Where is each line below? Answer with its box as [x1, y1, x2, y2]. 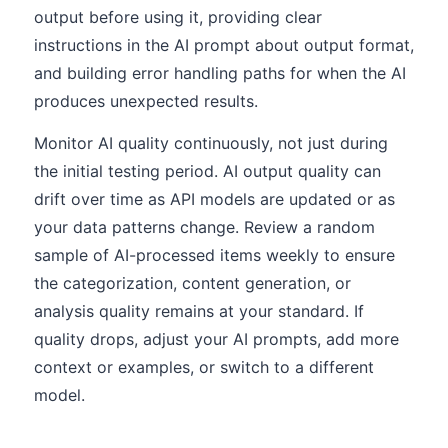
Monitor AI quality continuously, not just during [34, 133, 388, 153]
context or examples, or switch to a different [34, 357, 374, 377]
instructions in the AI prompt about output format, [34, 35, 414, 55]
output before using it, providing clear [34, 7, 322, 27]
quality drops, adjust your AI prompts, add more [34, 329, 399, 349]
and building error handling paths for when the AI [34, 63, 406, 83]
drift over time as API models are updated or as [34, 189, 395, 209]
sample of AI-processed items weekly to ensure [34, 245, 395, 265]
